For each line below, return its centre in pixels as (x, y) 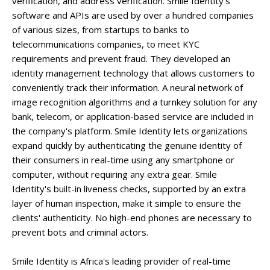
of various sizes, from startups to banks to (101, 30)
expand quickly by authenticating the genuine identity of (127, 145)
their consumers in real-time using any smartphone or (123, 160)
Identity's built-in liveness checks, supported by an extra (129, 189)
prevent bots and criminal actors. (80, 232)
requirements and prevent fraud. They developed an (121, 58)
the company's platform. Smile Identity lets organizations (130, 131)
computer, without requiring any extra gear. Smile (115, 174)
